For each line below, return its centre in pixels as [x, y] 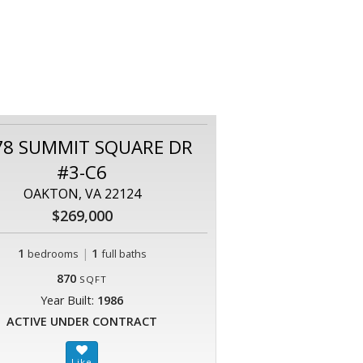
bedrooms [53, 254]
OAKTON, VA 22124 [82, 194]
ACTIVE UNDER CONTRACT [82, 322]
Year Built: [69, 301]
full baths [124, 254]
